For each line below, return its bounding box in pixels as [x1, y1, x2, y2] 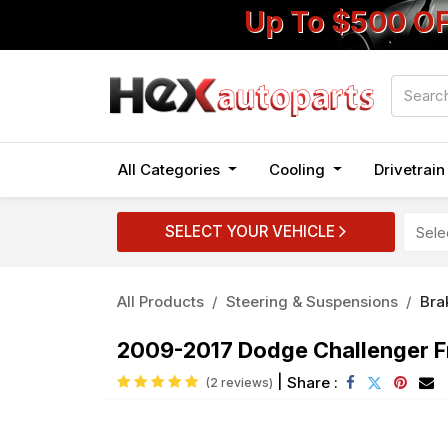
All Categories [118, 160, 220, 179]
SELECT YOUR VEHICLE [165, 221, 340, 241]
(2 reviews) [206, 375, 273, 390]
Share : [287, 372, 338, 392]
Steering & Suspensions [226, 292, 398, 311]
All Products [117, 292, 204, 311]
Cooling [268, 160, 325, 179]
